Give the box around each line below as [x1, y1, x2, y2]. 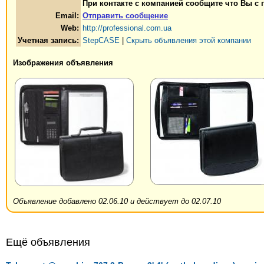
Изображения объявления [13, 58, 113, 68]
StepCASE [82, 36, 120, 45]
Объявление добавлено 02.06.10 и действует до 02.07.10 [13, 197, 221, 206]
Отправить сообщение [82, 11, 168, 21]
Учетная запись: [18, 36, 79, 45]
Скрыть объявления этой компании [126, 36, 251, 45]
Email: [55, 11, 79, 21]
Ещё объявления [6, 236, 90, 249]
